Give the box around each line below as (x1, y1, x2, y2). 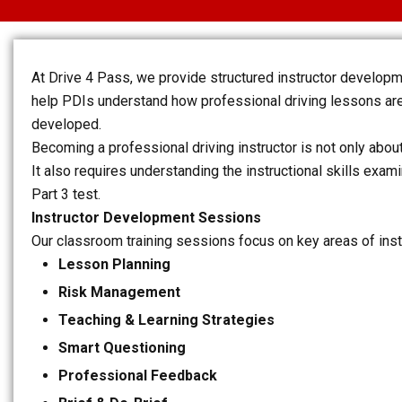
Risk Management (58, 284, 180, 301)
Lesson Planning (58, 256, 170, 273)
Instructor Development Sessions (31, 209, 261, 226)
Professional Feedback (58, 367, 217, 384)
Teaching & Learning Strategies (58, 311, 275, 328)
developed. (31, 116, 101, 133)
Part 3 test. (31, 186, 100, 203)
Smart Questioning (58, 339, 186, 356)
